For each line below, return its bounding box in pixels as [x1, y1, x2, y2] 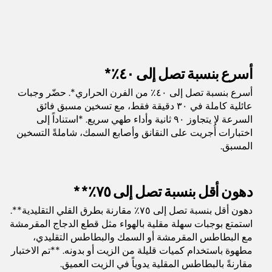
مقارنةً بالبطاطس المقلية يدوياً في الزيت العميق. [60, 257, 253, 270]
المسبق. [220, 139, 253, 152]
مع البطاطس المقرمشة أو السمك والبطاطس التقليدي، [33, 230, 253, 243]
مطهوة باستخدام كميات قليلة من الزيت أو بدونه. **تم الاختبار [11, 243, 253, 257]
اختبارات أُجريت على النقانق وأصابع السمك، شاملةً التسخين [16, 126, 253, 139]
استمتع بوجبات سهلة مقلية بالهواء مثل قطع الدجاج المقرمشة [10, 217, 253, 230]
